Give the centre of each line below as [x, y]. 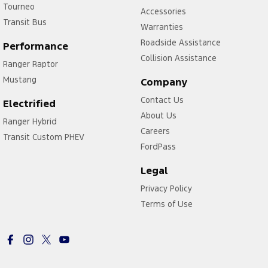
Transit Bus [25, 22]
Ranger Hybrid [30, 121]
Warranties [162, 27]
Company [164, 82]
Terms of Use [166, 204]
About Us [158, 115]
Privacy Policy [166, 188]
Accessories [163, 11]
